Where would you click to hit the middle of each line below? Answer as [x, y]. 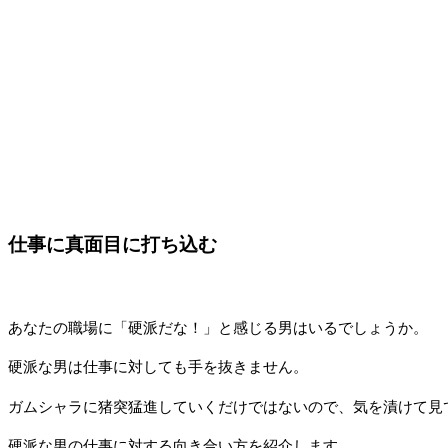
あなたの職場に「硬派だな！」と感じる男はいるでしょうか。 [218, 327]
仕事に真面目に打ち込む [112, 244]
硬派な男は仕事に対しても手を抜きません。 [158, 367]
